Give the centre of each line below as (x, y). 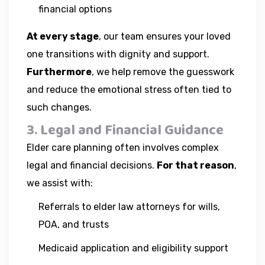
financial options (75, 9)
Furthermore (59, 72)
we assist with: (60, 183)
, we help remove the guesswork (163, 72)
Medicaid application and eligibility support (133, 248)
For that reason (195, 165)
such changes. (59, 107)
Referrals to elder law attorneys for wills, (129, 206)
